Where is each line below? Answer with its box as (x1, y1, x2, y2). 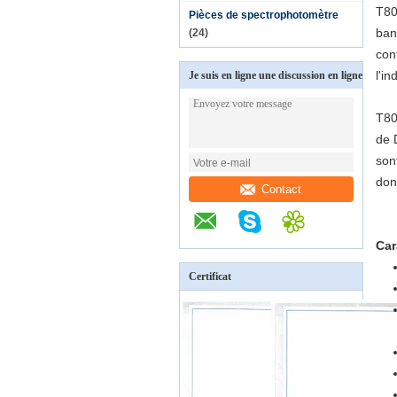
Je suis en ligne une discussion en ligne (189, 69, 362, 82)
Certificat (189, 270, 231, 283)
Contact (261, 182, 302, 196)
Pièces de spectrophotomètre (189, 9, 339, 21)
